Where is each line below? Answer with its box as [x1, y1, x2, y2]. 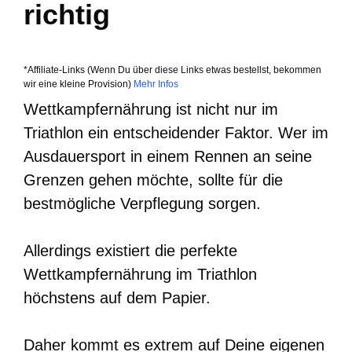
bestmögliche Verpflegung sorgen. [24, 194, 261, 212]
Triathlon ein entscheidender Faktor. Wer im [24, 123, 328, 141]
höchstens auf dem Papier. [24, 288, 211, 306]
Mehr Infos [131, 78, 178, 90]
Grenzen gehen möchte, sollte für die [24, 170, 283, 189]
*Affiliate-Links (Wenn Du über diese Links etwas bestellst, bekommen [24, 64, 321, 75]
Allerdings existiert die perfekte [24, 241, 237, 259]
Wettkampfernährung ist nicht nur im [24, 100, 278, 118]
